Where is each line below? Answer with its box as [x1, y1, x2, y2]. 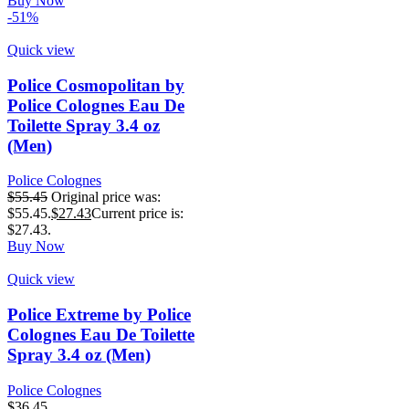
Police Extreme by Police [7, 305, 191, 324]
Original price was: [51, 189, 161, 205]
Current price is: [91, 205, 184, 222]
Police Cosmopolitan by [7, 75, 184, 95]
